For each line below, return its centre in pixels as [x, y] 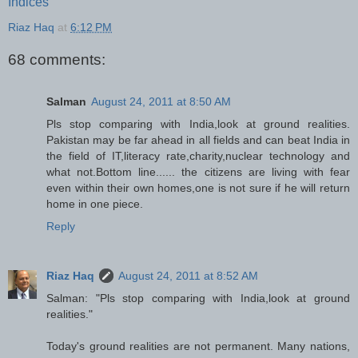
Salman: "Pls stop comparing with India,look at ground [198, 298]
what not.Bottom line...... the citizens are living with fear [198, 171]
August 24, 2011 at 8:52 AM [188, 275]
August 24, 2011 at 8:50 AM [161, 101]
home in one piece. [95, 203]
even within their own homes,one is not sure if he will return [198, 187]
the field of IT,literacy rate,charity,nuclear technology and [198, 155]
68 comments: [57, 60]
